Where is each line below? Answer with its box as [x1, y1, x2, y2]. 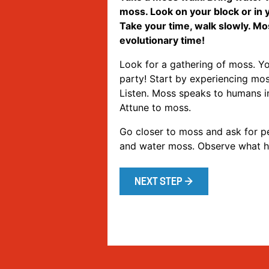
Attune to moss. [119, 101, 191, 113]
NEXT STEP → [134, 177, 193, 187]
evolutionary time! [119, 34, 205, 46]
